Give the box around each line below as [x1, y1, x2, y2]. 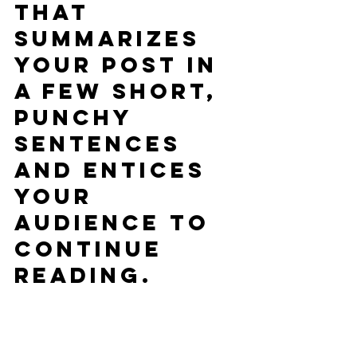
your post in [14, 51, 227, 78]
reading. [14, 261, 152, 288]
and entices [14, 156, 215, 183]
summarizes [14, 25, 210, 52]
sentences [14, 130, 190, 157]
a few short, [14, 77, 226, 104]
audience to [14, 209, 219, 236]
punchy [14, 104, 141, 131]
